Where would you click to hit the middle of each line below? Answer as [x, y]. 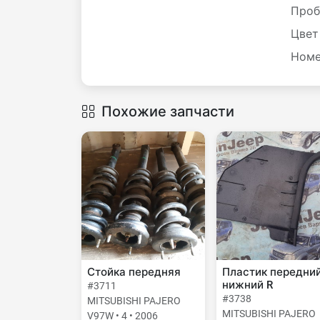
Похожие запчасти [168, 111]
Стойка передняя [134, 272]
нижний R [247, 285]
